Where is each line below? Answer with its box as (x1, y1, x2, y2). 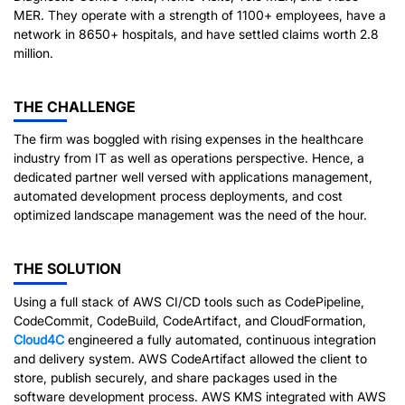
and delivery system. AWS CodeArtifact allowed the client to (14, 351, 367, 367)
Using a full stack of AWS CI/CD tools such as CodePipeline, (14, 294, 364, 310)
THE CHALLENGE (14, 97, 136, 116)
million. (14, 44, 53, 61)
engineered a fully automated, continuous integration (64, 332, 376, 348)
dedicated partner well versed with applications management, (14, 169, 372, 185)
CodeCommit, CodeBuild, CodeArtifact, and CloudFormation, (14, 313, 366, 329)
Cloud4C (14, 332, 64, 348)
